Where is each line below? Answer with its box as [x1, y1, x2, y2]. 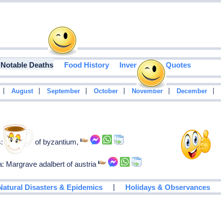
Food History [64, 61, 109, 70]
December [176, 88, 207, 95]
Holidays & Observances [125, 183, 211, 191]
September [46, 88, 80, 95]
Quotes [165, 61, 191, 70]
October [93, 88, 118, 95]
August [11, 88, 33, 95]
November [131, 88, 163, 95]
